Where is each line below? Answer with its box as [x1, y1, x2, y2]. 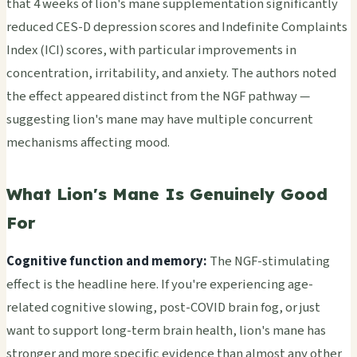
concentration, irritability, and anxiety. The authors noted [6, 63, 336, 83]
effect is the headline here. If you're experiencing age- [6, 275, 313, 295]
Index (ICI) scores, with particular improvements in [6, 40, 296, 60]
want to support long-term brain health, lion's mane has [6, 321, 326, 341]
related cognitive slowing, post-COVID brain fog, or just [6, 298, 320, 318]
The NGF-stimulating [207, 252, 330, 272]
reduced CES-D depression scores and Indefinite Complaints [6, 17, 347, 37]
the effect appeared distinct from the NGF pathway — [6, 86, 310, 106]
